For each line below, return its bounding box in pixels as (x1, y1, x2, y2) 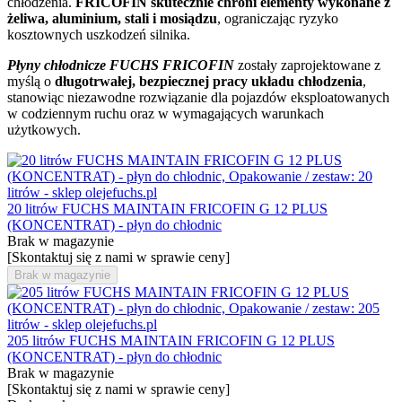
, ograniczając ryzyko (217, 10, 338, 26)
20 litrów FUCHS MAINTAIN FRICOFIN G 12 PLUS (7, 200, 328, 216)
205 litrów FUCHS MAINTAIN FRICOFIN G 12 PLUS (7, 332, 335, 348)
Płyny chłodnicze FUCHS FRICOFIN (7, 57, 234, 73)
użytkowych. (7, 121, 81, 137)
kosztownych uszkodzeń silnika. (7, 26, 190, 42)
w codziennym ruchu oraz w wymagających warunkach (7, 105, 324, 121)
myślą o (7, 73, 55, 89)
